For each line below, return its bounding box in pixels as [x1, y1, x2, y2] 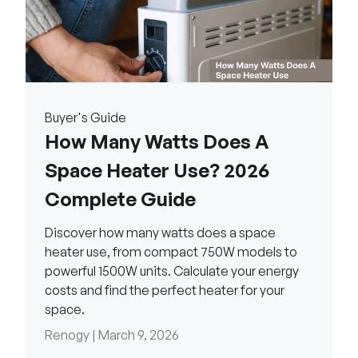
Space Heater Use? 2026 [45, 158, 269, 183]
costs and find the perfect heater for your [45, 282, 284, 299]
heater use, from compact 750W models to [45, 244, 297, 261]
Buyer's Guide [45, 109, 126, 126]
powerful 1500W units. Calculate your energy [45, 263, 299, 280]
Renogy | [45, 327, 98, 344]
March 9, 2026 [98, 327, 179, 344]
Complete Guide [45, 187, 196, 212]
